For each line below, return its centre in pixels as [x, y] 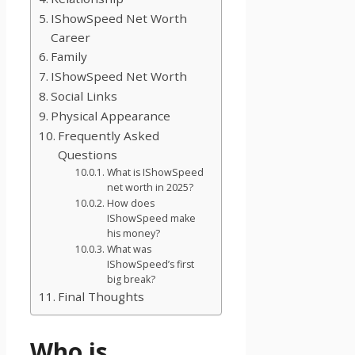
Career [71, 38]
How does [130, 204]
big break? [131, 280]
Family [69, 57]
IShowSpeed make [151, 219]
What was [129, 250]
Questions [88, 155]
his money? [133, 234]
